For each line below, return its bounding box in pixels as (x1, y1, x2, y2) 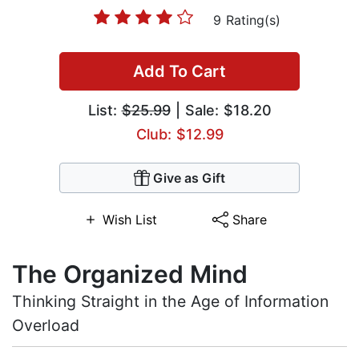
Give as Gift (153, 170, 225, 187)
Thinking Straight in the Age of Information (12, 292, 329, 312)
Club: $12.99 (135, 126, 224, 143)
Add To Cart (133, 62, 226, 82)
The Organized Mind (12, 260, 248, 289)
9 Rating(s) (213, 12, 280, 29)
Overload (12, 316, 79, 336)
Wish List (102, 212, 157, 228)
